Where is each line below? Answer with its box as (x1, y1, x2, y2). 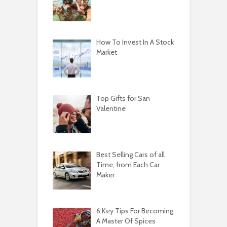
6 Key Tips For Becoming (96, 206, 173, 215)
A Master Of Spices (96, 216, 156, 225)
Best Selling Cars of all (96, 149, 165, 159)
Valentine (96, 104, 126, 113)
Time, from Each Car (96, 160, 160, 169)
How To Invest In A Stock (96, 37, 174, 47)
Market (96, 48, 117, 57)
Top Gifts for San (96, 94, 150, 103)
